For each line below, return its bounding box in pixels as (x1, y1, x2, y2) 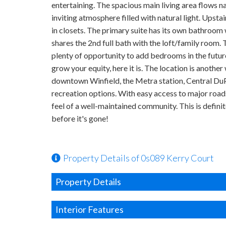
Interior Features (55, 204, 124, 215)
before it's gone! (51, 114, 108, 123)
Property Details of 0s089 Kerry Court (63, 152, 214, 163)
